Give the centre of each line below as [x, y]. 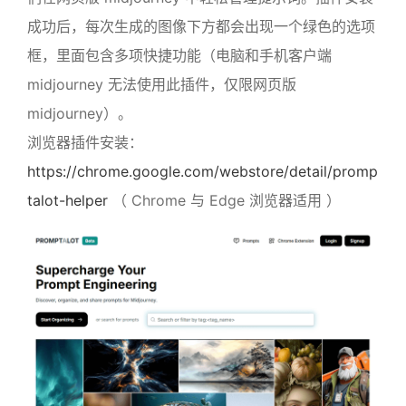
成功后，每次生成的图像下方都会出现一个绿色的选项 [201, 26]
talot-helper [68, 200]
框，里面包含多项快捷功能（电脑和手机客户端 [179, 55]
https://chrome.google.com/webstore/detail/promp [203, 171]
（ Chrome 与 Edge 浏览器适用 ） [224, 200]
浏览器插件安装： [85, 142]
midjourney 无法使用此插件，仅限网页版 [162, 84]
